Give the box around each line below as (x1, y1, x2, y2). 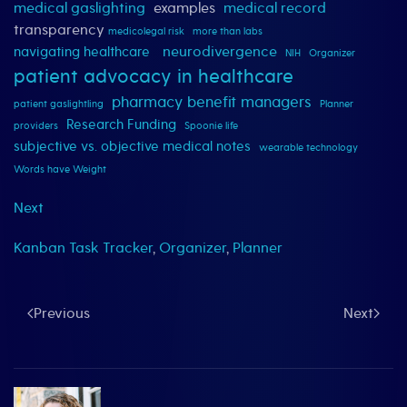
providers (14, 120, 58, 133)
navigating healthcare (14, 44, 150, 62)
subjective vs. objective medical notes (14, 138, 251, 156)
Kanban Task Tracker (14, 239, 153, 258)
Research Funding (66, 116, 176, 134)
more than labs (193, 25, 263, 38)
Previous (34, 304, 90, 323)
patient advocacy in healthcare (14, 65, 293, 90)
